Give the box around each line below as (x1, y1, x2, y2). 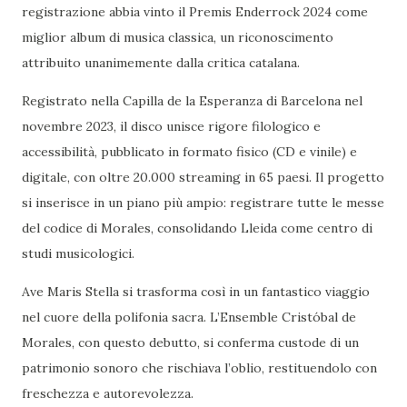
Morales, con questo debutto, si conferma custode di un (22, 334, 359, 351)
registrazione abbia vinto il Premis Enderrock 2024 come (22, 4, 368, 20)
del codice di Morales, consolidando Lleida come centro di (22, 220, 372, 236)
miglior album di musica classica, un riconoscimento (22, 29, 333, 45)
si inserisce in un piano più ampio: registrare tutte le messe (22, 194, 384, 211)
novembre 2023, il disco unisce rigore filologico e (22, 118, 321, 134)
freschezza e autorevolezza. (22, 385, 197, 402)
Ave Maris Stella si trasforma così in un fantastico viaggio (22, 283, 370, 300)
